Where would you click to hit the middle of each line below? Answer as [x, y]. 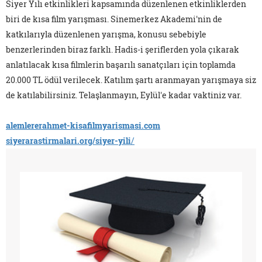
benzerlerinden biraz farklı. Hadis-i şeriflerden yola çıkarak [123, 50]
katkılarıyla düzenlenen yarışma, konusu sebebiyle [106, 35]
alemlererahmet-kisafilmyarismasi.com [83, 126]
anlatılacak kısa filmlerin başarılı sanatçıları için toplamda [121, 65]
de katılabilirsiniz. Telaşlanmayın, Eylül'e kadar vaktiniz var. [124, 95]
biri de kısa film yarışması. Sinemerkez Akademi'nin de [114, 19]
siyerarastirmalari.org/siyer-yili [68, 141]
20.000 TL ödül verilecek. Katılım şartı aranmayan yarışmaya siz [131, 80]
